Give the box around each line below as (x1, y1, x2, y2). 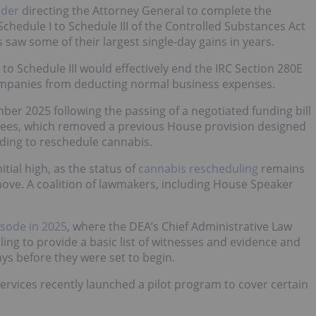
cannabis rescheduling (138, 161, 258, 177)
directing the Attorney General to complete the (19, 3, 272, 19)
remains (258, 161, 305, 177)
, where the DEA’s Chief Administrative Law (67, 219, 292, 235)
